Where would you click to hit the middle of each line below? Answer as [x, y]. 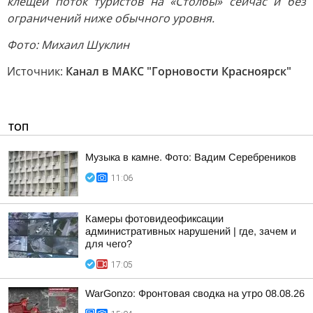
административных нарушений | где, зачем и [191, 231]
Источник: [36, 71]
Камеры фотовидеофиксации [154, 219]
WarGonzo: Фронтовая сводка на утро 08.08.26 [195, 293]
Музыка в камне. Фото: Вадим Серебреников [191, 157]
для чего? [109, 244]
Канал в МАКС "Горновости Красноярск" [179, 71]
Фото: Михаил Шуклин [68, 45]
